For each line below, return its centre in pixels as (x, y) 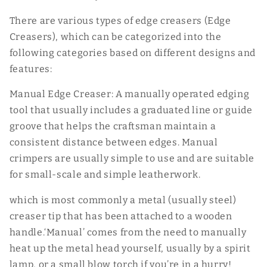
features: (31, 69)
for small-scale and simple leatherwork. (105, 175)
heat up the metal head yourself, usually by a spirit (130, 249)
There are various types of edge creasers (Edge (120, 20)
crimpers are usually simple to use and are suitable (132, 159)
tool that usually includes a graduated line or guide (131, 110)
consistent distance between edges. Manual (114, 142)
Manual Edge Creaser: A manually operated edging (129, 94)
